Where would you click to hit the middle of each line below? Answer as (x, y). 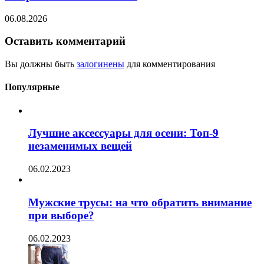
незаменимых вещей (80, 146)
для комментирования (170, 64)
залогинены (100, 64)
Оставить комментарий (65, 41)
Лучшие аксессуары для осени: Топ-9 (123, 133)
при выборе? (61, 215)
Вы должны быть (41, 64)
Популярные (32, 87)
